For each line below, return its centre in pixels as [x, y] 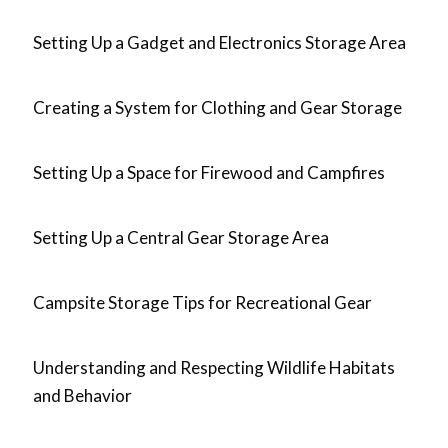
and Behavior [82, 395]
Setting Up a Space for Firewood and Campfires [209, 172]
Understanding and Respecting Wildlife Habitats [214, 367]
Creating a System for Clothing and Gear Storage [217, 107]
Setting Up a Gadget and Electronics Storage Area [219, 42]
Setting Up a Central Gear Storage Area [181, 237]
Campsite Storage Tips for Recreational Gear [202, 302]
